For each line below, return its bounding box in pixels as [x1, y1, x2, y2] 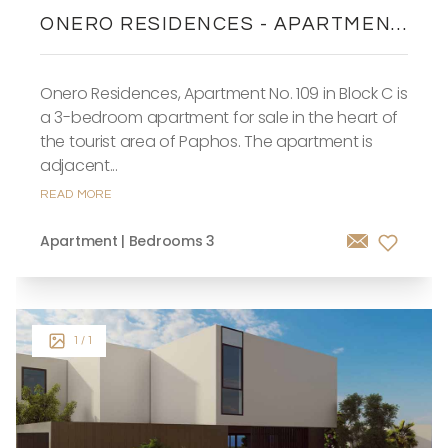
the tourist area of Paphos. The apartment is [40, 130, 373, 153]
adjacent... [40, 154, 118, 177]
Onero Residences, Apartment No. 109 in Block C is [40, 82, 408, 105]
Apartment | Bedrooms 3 [40, 231, 215, 251]
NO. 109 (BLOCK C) [40, 41, 223, 62]
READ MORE [40, 188, 112, 201]
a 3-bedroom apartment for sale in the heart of [40, 106, 399, 129]
